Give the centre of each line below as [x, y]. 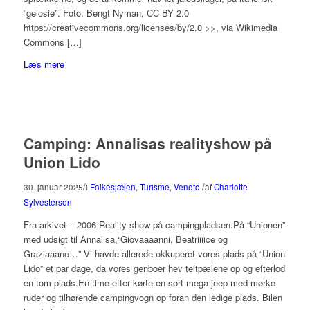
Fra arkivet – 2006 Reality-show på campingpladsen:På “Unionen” [154, 224]
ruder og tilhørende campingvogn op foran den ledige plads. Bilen [153, 297]
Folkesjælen [112, 186]
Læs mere [44, 64]
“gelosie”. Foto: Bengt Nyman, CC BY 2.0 [106, 12]
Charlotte [230, 186]
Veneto [186, 186]
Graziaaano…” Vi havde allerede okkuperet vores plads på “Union [154, 253]
